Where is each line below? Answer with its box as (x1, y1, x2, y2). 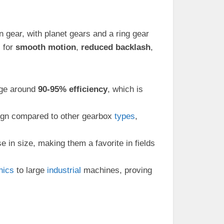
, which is (107, 84, 143, 94)
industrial (47, 165, 81, 175)
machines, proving (81, 165, 152, 175)
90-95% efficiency (38, 84, 107, 94)
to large (14, 165, 47, 175)
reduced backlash (81, 42, 150, 52)
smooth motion (15, 42, 76, 52)
